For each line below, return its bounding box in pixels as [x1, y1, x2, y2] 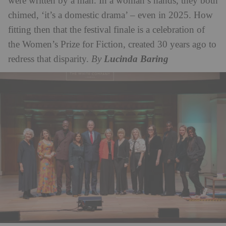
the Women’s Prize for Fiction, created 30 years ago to [8, 39, 216, 50]
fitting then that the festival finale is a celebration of [8, 24, 205, 35]
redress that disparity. [8, 53, 91, 65]
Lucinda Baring [104, 53, 168, 65]
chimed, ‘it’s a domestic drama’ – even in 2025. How [8, 10, 213, 21]
